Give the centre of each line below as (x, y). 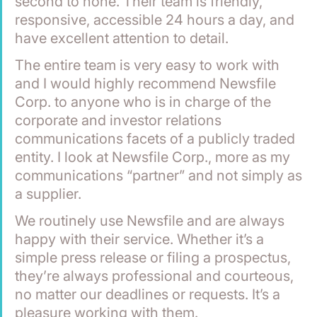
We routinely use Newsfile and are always (151, 220)
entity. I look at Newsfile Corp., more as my (154, 157)
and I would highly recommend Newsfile (147, 83)
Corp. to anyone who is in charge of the (145, 102)
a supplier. (48, 194)
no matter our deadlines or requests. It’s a (149, 294)
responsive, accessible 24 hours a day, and (156, 19)
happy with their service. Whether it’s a (141, 239)
